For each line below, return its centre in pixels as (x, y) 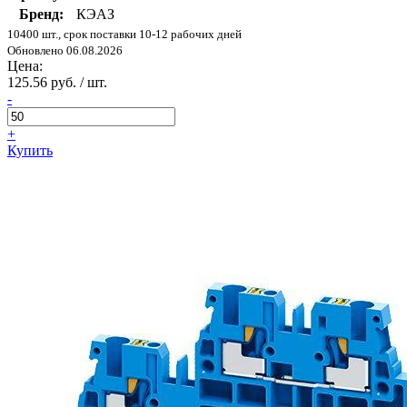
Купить (30, 151)
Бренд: (41, 15)
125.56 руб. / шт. (57, 83)
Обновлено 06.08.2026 (65, 51)
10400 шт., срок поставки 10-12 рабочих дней (124, 35)
